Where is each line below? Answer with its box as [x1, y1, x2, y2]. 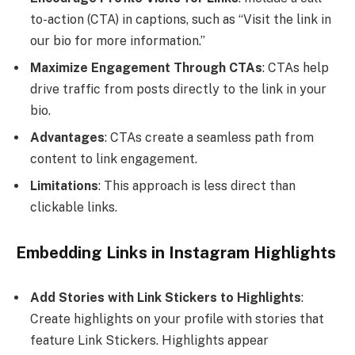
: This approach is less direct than [98, 177, 296, 193]
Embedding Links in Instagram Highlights [16, 242, 336, 262]
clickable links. [30, 199, 117, 215]
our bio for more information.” [30, 32, 205, 48]
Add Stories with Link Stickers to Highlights [30, 290, 301, 306]
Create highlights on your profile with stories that [30, 311, 324, 327]
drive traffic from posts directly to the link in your [30, 81, 326, 97]
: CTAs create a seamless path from [105, 129, 314, 145]
